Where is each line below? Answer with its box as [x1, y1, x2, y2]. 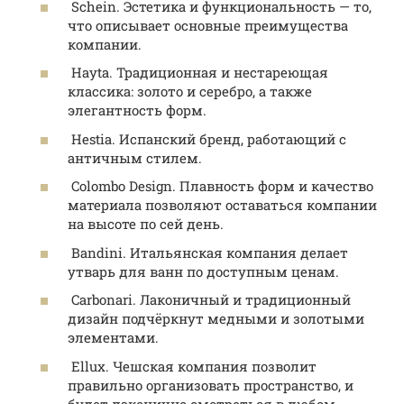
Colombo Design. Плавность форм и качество [68, 177, 373, 196]
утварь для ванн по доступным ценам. [68, 262, 339, 280]
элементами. [68, 328, 159, 347]
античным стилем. [68, 148, 202, 167]
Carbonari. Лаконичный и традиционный [68, 290, 351, 309]
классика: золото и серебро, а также [68, 82, 312, 101]
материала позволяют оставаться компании [68, 196, 377, 215]
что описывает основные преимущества [68, 15, 348, 34]
